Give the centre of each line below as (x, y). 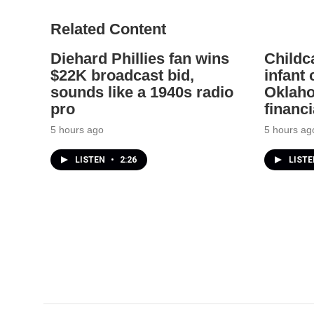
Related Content (108, 29)
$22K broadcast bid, (122, 75)
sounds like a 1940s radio (142, 92)
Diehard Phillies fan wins (140, 58)
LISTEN (91, 159)
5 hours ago (77, 129)
